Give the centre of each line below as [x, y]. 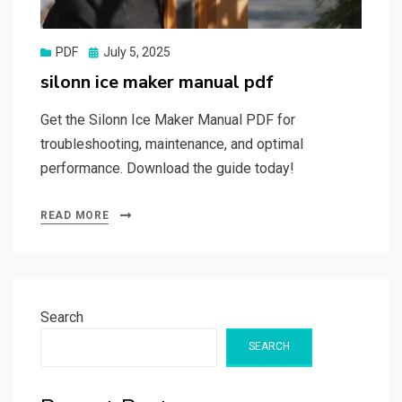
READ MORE [75, 215]
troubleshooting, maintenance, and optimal [172, 144]
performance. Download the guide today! [167, 168]
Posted [108, 51]
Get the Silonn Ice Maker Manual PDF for [168, 119]
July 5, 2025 [137, 52]
